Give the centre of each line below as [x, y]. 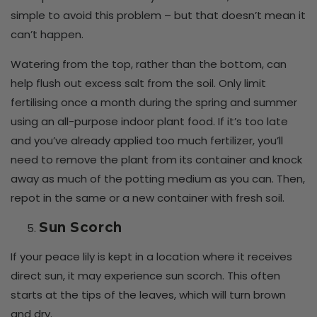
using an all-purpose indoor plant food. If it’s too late [149, 121]
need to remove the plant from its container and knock [156, 159]
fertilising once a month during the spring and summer [154, 102]
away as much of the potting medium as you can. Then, [158, 178]
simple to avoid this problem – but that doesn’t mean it [158, 15]
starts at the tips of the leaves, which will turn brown [148, 295]
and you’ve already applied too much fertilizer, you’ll [147, 140]
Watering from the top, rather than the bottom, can [149, 64]
